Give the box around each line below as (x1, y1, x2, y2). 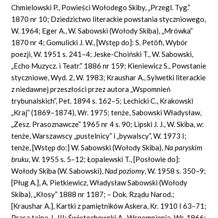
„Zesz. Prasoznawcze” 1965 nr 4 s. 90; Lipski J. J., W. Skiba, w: (11, 119, 204, 128)
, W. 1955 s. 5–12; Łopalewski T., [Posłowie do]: (29, 154, 181, 163)
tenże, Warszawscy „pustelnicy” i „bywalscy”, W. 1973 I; (11, 131, 187, 140)
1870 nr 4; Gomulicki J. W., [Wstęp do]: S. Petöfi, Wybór (11, 37, 188, 47)
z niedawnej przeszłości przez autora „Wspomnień (11, 84, 171, 93)
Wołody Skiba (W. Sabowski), (11, 166, 105, 175)
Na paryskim (164, 143, 203, 152)
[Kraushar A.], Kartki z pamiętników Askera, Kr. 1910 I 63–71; (11, 201, 207, 210)
